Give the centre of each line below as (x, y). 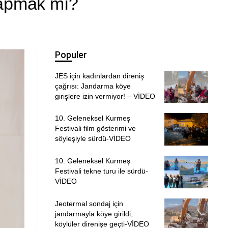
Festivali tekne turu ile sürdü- (101, 171)
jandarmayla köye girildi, (94, 213)
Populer (71, 55)
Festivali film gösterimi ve (95, 129)
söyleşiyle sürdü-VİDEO (93, 139)
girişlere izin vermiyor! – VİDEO (105, 96)
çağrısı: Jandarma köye (93, 86)
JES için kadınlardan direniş (99, 76)
